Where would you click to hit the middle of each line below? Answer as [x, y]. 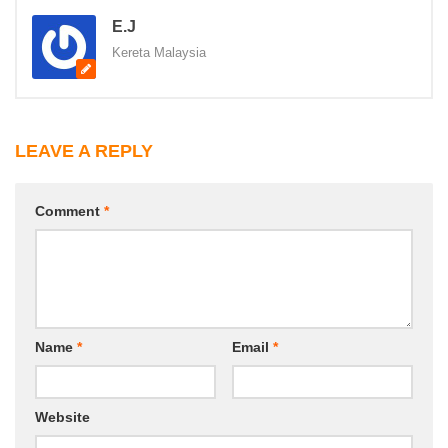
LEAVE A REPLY [84, 150]
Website [62, 416]
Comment [69, 210]
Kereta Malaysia [159, 52]
